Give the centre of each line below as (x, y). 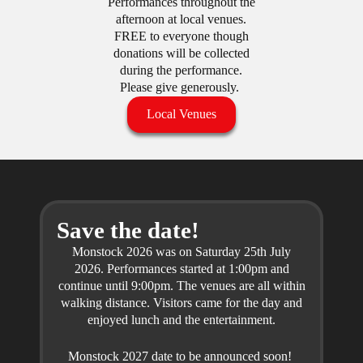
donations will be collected (181, 54)
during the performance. (181, 71)
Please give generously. (181, 88)
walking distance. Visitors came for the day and (181, 303)
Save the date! (128, 230)
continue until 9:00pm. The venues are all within (181, 286)
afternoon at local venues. (181, 20)
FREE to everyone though (181, 37)
